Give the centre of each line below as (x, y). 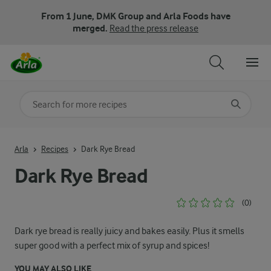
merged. (91, 28)
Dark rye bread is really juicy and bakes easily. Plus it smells (129, 231)
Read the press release (154, 28)
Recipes (55, 149)
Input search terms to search (77, 137)
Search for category (62, 100)
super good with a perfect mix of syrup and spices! (112, 246)
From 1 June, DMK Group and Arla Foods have (135, 16)
